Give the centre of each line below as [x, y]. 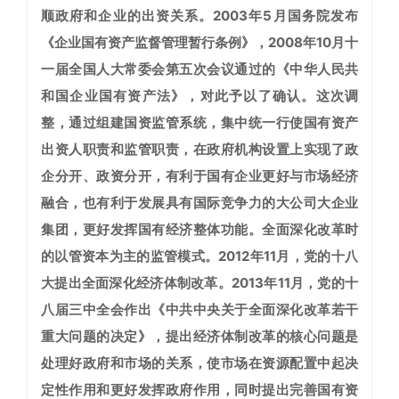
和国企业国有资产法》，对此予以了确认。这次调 [199, 96]
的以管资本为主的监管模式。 [130, 256]
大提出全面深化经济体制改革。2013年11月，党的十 [199, 283]
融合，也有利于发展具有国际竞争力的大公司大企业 [199, 203]
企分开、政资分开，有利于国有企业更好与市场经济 [199, 176]
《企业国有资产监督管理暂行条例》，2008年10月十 [199, 43]
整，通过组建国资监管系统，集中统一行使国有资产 [199, 123]
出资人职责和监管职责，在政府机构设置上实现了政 [199, 150]
